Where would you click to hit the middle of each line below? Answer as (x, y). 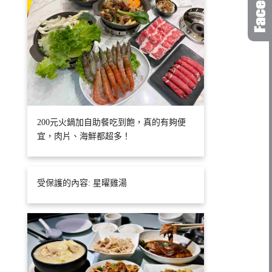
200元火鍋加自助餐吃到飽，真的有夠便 (112, 122)
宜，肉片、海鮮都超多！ (84, 136)
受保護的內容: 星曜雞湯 (82, 183)
